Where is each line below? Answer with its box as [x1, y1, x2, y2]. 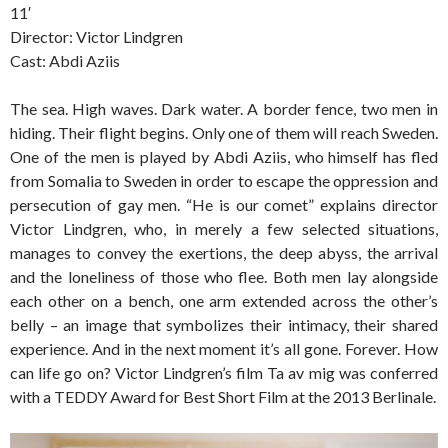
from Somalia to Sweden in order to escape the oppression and [10, 171, 438, 191]
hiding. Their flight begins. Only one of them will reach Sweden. [10, 123, 438, 143]
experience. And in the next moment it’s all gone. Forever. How [10, 339, 438, 359]
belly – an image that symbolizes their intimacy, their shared [10, 315, 438, 335]
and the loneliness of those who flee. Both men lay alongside [10, 267, 438, 287]
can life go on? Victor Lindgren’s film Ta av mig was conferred [10, 363, 438, 383]
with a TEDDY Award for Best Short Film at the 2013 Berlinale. [10, 387, 436, 407]
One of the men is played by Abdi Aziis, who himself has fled [10, 147, 438, 167]
